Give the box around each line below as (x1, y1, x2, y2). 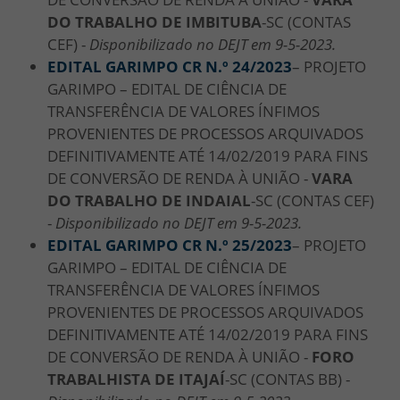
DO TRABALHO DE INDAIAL (47, 189, 251, 211)
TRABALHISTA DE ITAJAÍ (47, 368, 225, 389)
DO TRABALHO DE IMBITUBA (47, 11, 262, 32)
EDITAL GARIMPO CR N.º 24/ (47, 55, 256, 77)
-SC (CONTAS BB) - (225, 368, 350, 389)
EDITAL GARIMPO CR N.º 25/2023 (47, 234, 292, 255)
